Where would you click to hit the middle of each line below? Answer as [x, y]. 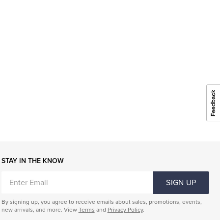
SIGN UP [181, 182]
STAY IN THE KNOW [32, 161]
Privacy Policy [125, 210]
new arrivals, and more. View [40, 210]
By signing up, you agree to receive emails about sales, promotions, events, [101, 202]
